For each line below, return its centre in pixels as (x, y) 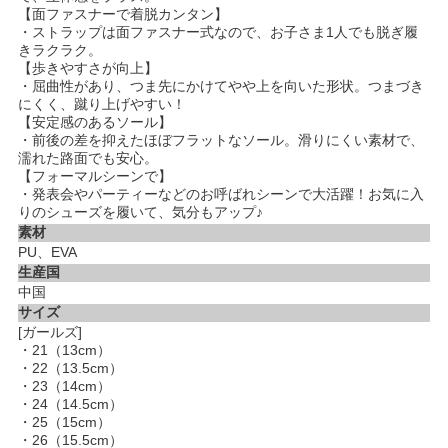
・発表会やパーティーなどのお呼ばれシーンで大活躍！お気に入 (221, 194)
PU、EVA (47, 252)
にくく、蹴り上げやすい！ (102, 104)
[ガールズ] (50, 332)
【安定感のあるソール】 (95, 122)
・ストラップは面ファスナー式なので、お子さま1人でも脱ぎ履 (218, 32)
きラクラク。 (60, 50)
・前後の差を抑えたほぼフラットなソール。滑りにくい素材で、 (221, 140)
